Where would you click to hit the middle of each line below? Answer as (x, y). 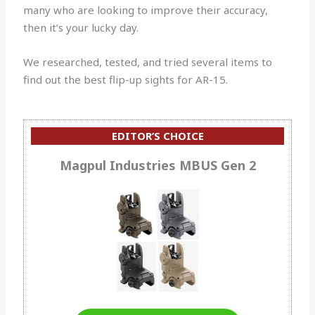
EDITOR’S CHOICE (157, 136)
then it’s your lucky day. (81, 28)
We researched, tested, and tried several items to (148, 62)
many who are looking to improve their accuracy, (146, 10)
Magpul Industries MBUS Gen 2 (157, 166)
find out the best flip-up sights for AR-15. (126, 80)
